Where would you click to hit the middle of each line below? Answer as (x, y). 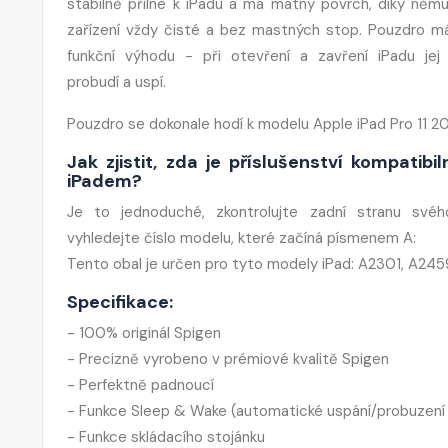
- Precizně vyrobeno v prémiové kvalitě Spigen (228, 358)
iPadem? (104, 180)
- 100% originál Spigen (144, 332)
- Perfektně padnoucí (140, 384)
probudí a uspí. (116, 81)
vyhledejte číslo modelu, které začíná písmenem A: (241, 237)
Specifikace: (120, 301)
